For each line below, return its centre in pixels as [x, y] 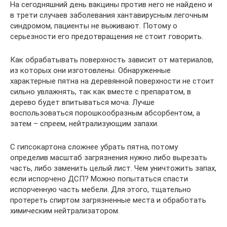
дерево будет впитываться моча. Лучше [82, 103]
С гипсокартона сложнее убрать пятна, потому [94, 147]
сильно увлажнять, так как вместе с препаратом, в [101, 92]
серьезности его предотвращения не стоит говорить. [107, 37]
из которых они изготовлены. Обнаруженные [90, 71]
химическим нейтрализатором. [65, 211]
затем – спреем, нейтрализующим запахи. [84, 124]
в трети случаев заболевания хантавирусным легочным [109, 15]
